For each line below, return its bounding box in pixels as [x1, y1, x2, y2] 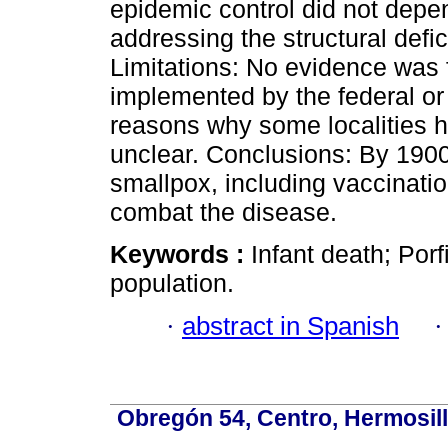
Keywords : [110, 240, 251, 269]
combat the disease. [110, 198, 337, 227]
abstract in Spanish [182, 311, 399, 340]
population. [110, 269, 234, 298]
